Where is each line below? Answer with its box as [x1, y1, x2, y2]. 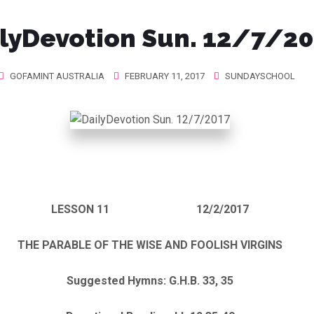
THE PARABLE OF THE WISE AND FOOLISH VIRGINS [18, 238, 282, 252]
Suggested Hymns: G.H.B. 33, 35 [67, 273, 233, 287]
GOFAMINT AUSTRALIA [9, 71, 104, 81]
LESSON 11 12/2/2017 [51, 202, 249, 216]
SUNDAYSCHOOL [224, 71, 295, 81]
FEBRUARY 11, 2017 [122, 71, 205, 81]
